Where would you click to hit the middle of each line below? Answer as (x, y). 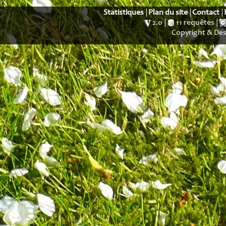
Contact (206, 13)
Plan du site (168, 13)
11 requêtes (195, 23)
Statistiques (124, 13)
